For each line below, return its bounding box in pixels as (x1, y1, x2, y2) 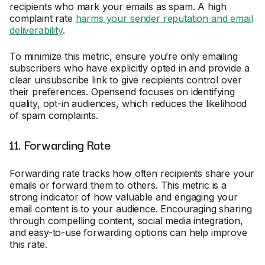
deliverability (9, 24, 63, 36)
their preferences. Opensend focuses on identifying (9, 86, 235, 98)
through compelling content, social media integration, (9, 215, 243, 227)
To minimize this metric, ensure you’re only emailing (9, 50, 238, 62)
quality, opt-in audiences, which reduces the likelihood (9, 98, 247, 109)
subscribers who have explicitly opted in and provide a (9, 62, 250, 74)
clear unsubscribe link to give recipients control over (9, 74, 242, 86)
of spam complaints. (9, 109, 98, 121)
